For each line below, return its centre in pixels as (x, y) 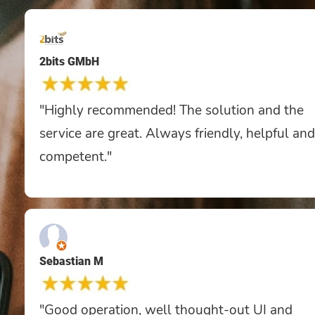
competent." (76, 156)
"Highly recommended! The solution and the (172, 110)
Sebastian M (71, 261)
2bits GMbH (69, 61)
